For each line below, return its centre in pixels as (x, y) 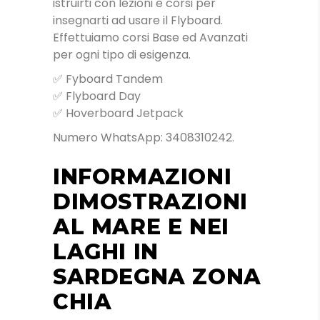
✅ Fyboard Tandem (108, 79)
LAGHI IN (106, 251)
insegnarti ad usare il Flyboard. (138, 20)
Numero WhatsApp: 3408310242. (144, 137)
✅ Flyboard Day (97, 96)
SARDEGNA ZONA (157, 276)
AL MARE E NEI (141, 226)
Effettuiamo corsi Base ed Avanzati (150, 37)
